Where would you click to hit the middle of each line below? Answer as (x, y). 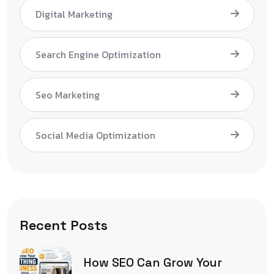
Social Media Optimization (95, 135)
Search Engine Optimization (98, 54)
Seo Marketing (68, 94)
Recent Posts (64, 225)
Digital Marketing (74, 14)
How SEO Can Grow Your (153, 263)
